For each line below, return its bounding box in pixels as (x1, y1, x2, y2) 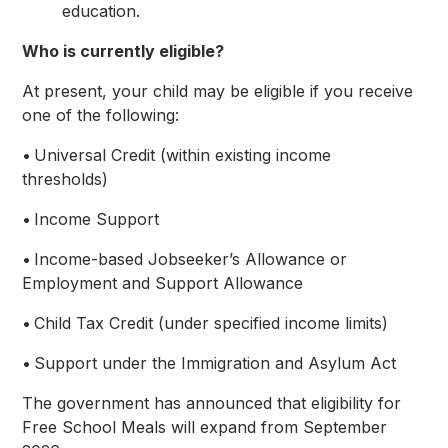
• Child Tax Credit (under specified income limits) (22, 312, 394, 333)
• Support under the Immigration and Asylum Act (22, 352, 402, 373)
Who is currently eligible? (22, 40, 225, 61)
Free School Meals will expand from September (22, 416, 388, 437)
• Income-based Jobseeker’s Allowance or (22, 248, 348, 269)
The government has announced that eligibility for (22, 392, 402, 413)
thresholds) (22, 168, 114, 189)
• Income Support (22, 208, 165, 229)
